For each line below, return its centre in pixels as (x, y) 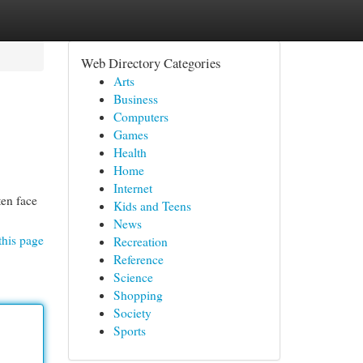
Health (130, 152)
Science (133, 277)
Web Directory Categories (150, 63)
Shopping (138, 295)
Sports (129, 331)
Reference (138, 259)
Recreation (140, 241)
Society (132, 313)
